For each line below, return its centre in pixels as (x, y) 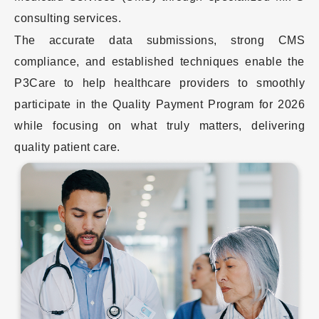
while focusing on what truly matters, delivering (159, 125)
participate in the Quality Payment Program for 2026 (159, 104)
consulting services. (68, 18)
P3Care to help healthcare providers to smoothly (159, 83)
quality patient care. (67, 147)
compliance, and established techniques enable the (159, 61)
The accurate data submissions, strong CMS (159, 40)
